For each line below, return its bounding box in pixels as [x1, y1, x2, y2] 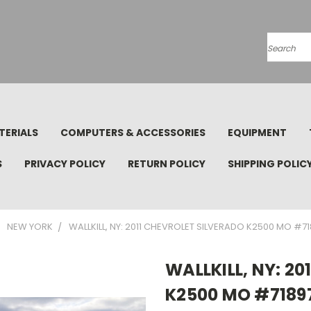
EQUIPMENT [228, 126, 287, 140]
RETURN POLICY [128, 157, 205, 171]
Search [267, 47, 301, 61]
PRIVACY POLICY [24, 157, 106, 171]
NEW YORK [7, 220, 53, 233]
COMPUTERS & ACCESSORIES [60, 126, 205, 140]
